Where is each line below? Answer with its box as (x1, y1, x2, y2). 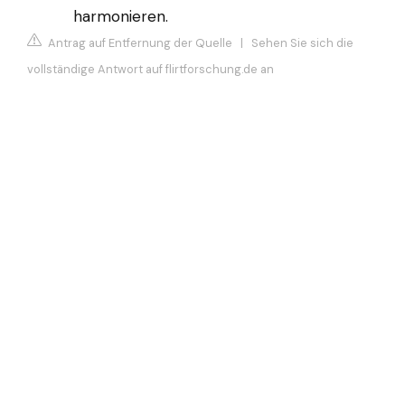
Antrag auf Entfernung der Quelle (45, 35, 232, 52)
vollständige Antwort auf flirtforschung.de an (27, 61, 274, 78)
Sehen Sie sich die (251, 35, 353, 52)
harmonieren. (73, 5, 168, 26)
